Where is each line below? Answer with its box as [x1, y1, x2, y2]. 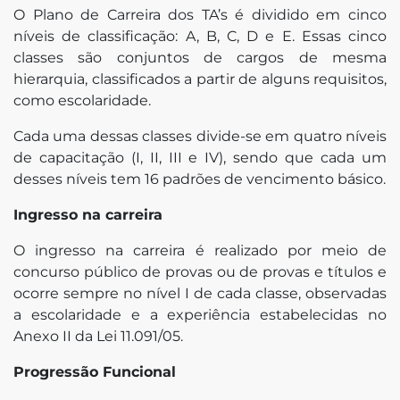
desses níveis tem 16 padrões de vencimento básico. [13, 170, 386, 187]
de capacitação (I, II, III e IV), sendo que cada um [13, 148, 387, 166]
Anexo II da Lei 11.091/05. [13, 327, 183, 345]
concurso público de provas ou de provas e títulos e [13, 262, 387, 280]
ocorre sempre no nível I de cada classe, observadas [13, 284, 387, 302]
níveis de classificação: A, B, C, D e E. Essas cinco [13, 27, 387, 45]
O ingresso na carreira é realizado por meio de [13, 241, 387, 259]
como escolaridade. [13, 91, 151, 109]
